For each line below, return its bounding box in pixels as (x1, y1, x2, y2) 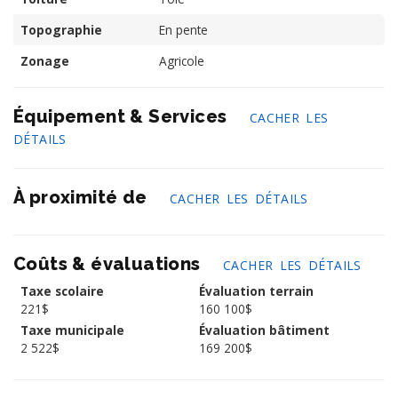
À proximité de (13, 186, 152, 208)
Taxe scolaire (20, 282, 104, 299)
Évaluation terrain (199, 282, 314, 299)
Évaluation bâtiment (199, 321, 330, 338)
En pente (159, 20, 208, 38)
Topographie (20, 20, 102, 38)
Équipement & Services (13, 105, 232, 127)
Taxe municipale (20, 321, 124, 338)
